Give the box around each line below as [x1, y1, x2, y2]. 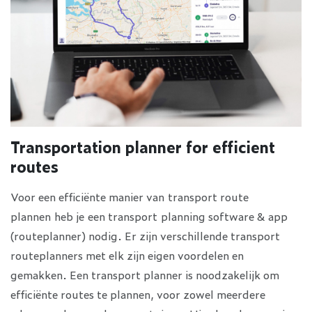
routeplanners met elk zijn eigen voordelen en [10, 247, 244, 264]
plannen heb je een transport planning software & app [10, 208, 288, 225]
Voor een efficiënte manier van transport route [10, 188, 249, 205]
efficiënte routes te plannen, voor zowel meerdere [10, 286, 265, 303]
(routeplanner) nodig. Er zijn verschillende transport [10, 227, 280, 244]
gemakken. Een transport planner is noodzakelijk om [10, 266, 279, 283]
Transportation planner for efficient [10, 135, 275, 159]
